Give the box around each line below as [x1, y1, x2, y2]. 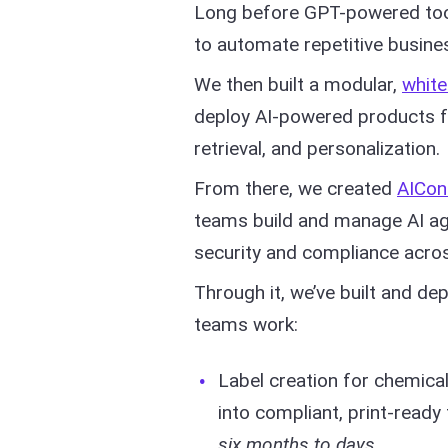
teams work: [194, 313, 298, 336]
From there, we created [194, 177, 397, 200]
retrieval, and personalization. [194, 137, 440, 160]
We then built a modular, [194, 73, 402, 96]
